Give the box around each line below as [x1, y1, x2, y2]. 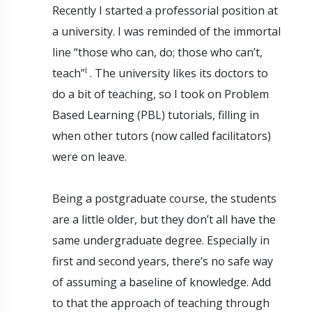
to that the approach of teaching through [52, 295, 270, 311]
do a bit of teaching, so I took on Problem [52, 86, 269, 102]
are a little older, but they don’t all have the [52, 211, 276, 227]
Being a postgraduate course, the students [52, 190, 276, 206]
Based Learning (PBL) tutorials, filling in [52, 107, 259, 123]
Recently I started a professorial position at [52, 2, 278, 18]
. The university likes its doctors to [87, 65, 268, 81]
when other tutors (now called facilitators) [52, 127, 271, 143]
